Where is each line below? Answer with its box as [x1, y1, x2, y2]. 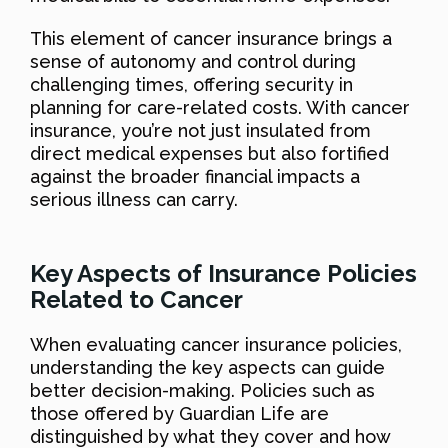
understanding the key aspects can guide [30, 356, 385, 378]
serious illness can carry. [30, 188, 238, 210]
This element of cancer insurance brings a [30, 27, 392, 49]
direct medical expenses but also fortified [30, 142, 389, 164]
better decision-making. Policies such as [30, 379, 375, 401]
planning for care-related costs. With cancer [30, 96, 410, 118]
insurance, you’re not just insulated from [30, 119, 371, 141]
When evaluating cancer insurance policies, [30, 333, 402, 355]
